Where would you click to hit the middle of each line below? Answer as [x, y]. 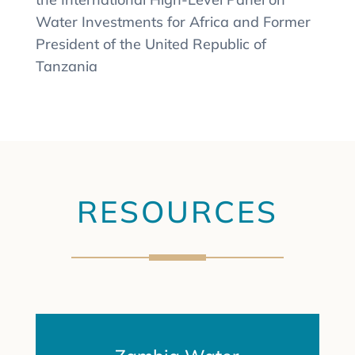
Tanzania [66, 66]
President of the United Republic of [151, 44]
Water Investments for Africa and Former [173, 21]
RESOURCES [177, 211]
